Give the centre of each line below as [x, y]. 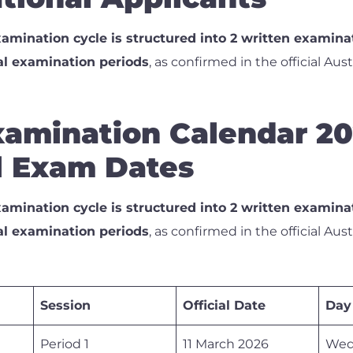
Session [65, 305]
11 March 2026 [226, 344]
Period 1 [65, 344]
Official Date [224, 305]
